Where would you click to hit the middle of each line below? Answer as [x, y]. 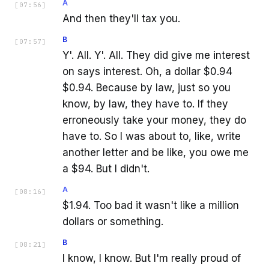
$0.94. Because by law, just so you [147, 88]
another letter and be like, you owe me [156, 153]
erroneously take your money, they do [154, 120]
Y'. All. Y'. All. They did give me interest [156, 56]
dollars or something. [113, 222]
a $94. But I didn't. [106, 169]
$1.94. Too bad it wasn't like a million [151, 206]
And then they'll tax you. [121, 19]
